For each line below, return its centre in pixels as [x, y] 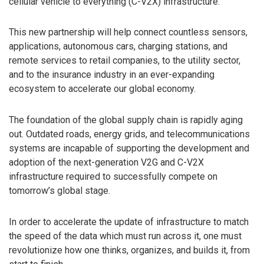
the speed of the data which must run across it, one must [125, 236]
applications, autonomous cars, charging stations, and [118, 47]
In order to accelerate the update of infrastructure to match [129, 222]
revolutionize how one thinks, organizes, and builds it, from [129, 250]
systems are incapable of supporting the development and [129, 148]
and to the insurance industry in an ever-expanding [112, 75]
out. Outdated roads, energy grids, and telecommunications [129, 134]
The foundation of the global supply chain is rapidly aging [126, 120]
